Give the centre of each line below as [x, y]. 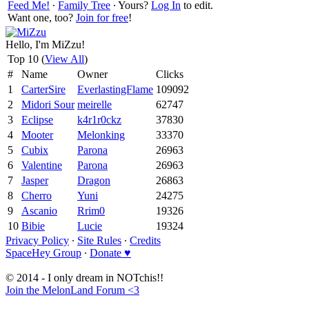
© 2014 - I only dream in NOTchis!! [84, 277]
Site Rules [99, 240]
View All [64, 59]
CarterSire [43, 89]
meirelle [94, 104]
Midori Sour [48, 104]
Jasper [35, 180]
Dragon [94, 180]
